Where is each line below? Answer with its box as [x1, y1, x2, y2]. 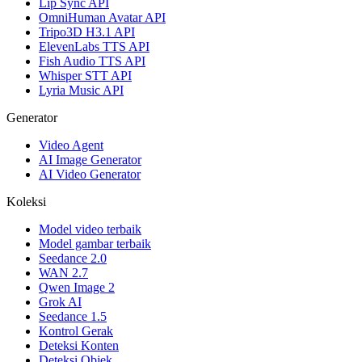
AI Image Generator [39, 153, 141, 167]
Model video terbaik [39, 222, 141, 237]
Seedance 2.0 [39, 251, 107, 266]
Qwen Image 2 [39, 280, 115, 295]
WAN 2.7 [39, 266, 88, 280]
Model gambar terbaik [39, 237, 151, 251]
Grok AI [39, 295, 82, 309]
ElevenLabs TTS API [39, 40, 149, 54]
